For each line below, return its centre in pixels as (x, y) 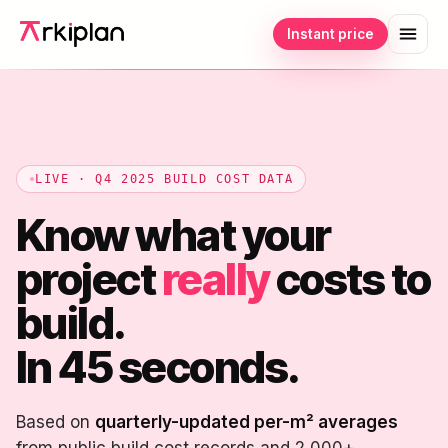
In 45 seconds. (158, 367)
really (215, 279)
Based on (55, 422)
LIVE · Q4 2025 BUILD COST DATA (164, 179)
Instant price (330, 34)
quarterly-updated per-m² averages (246, 422)
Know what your (173, 235)
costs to (350, 279)
